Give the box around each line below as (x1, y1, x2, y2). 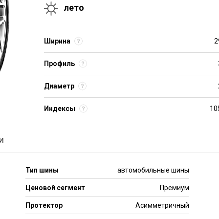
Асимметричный (135, 201, 189, 209)
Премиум (160, 184, 189, 192)
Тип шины (25, 166, 59, 174)
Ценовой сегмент (25, 184, 85, 192)
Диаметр (44, 82, 74, 90)
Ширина (44, 37, 70, 45)
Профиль (44, 60, 75, 67)
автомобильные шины (117, 166, 189, 174)
